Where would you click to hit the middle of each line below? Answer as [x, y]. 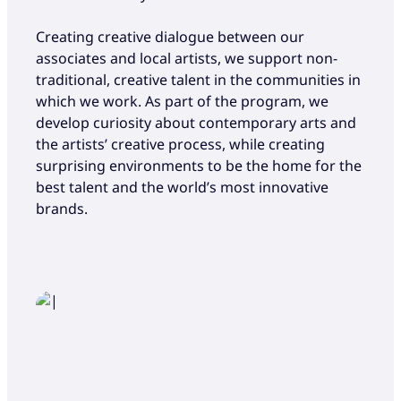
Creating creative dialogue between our [170, 37]
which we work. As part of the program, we [182, 102]
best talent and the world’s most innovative [182, 188]
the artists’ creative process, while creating [180, 145]
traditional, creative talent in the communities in [198, 80]
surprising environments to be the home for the [199, 166]
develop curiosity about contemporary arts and [196, 123]
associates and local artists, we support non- [187, 59]
